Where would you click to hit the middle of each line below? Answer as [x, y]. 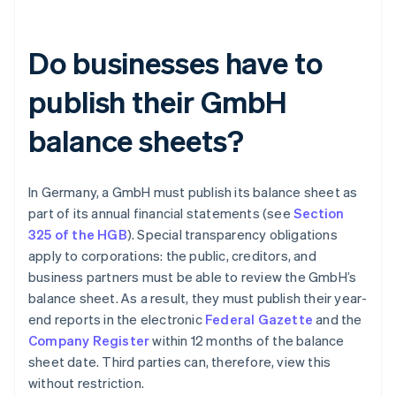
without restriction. [86, 383]
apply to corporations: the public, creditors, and [172, 256]
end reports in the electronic [117, 320]
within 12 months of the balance [247, 341]
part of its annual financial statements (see [161, 213]
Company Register [89, 341]
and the [338, 320]
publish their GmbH [158, 102]
